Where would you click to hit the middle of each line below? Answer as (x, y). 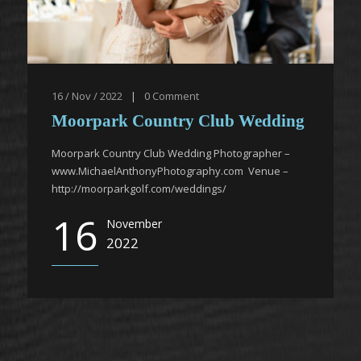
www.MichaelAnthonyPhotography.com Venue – (170, 171)
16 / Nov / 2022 (87, 96)
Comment (176, 96)
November (134, 224)
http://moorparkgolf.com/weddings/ (139, 189)
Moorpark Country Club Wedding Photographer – (171, 153)
